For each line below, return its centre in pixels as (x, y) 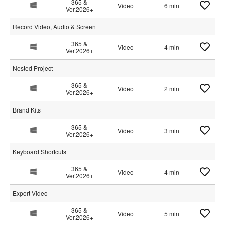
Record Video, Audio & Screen (54, 26)
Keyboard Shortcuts (39, 151)
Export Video (30, 193)
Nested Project (33, 68)
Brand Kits (27, 110)
